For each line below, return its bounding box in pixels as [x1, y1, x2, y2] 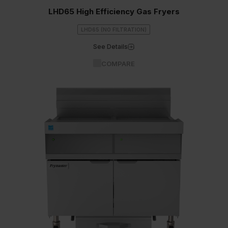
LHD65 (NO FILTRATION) [81, 26, 147, 33]
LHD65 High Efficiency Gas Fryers [48, 7, 180, 16]
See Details [93, 43, 128, 50]
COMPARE [101, 60, 135, 68]
